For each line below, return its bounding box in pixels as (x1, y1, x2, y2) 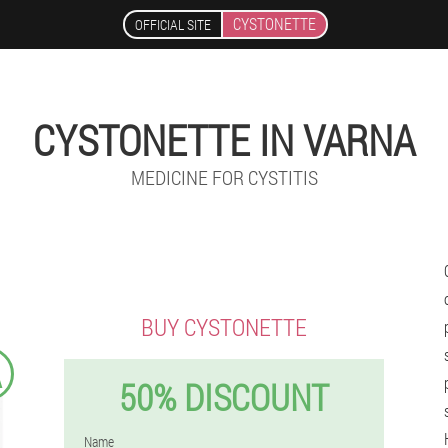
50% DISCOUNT (119, 373, 329, 421)
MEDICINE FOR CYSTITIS (130, 164, 318, 190)
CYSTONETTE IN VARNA (33, 112, 415, 167)
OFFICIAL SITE (135, 15, 211, 34)
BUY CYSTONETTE (141, 311, 307, 343)
